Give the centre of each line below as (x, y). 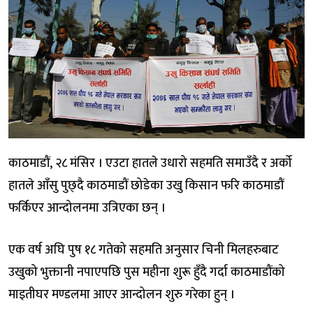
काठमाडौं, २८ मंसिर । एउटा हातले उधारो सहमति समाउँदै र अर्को (150, 163)
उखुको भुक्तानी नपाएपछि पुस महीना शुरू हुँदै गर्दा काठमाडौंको (147, 272)
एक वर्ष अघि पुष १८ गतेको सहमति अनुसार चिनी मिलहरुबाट (144, 250)
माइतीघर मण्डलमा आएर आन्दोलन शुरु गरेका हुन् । (122, 295)
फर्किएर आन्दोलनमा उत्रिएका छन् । (87, 208)
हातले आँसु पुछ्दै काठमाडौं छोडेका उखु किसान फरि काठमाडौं (146, 186)
